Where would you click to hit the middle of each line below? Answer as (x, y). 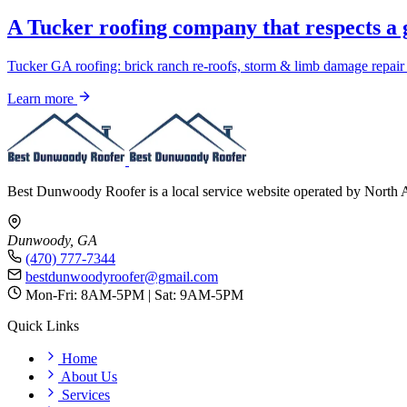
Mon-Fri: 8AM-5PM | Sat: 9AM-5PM (134, 294)
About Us (88, 376)
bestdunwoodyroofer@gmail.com (122, 276)
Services (84, 394)
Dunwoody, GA (52, 240)
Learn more (42, 98)
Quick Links (43, 325)
